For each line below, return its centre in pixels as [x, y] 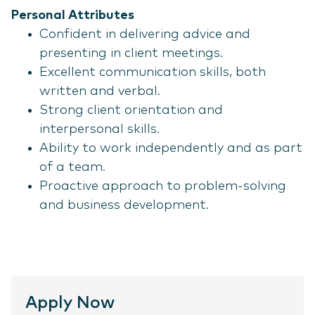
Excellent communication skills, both [153, 73]
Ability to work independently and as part [171, 149]
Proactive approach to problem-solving [163, 187]
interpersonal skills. [99, 130]
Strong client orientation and [131, 111]
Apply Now [70, 303]
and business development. [124, 206]
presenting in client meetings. [131, 54]
